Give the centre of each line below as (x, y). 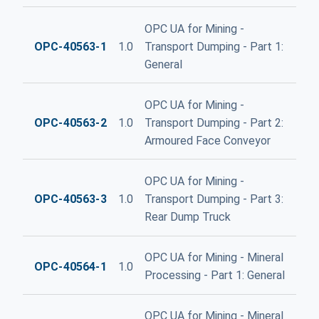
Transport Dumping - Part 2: (214, 122)
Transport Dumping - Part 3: (214, 199)
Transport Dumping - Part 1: (214, 46)
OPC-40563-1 (70, 46)
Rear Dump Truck (187, 217)
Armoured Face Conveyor (207, 140)
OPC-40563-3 (70, 199)
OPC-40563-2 (70, 122)
